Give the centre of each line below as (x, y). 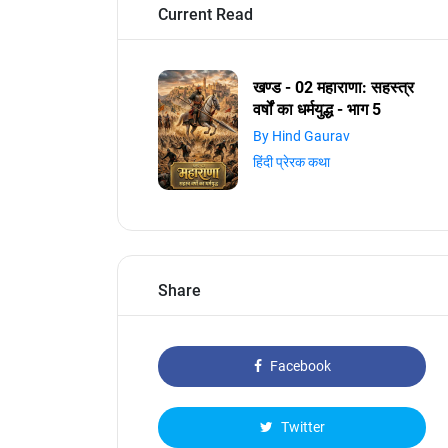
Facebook (298, 366)
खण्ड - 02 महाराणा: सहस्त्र (333, 87)
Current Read (205, 14)
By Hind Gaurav (301, 136)
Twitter (301, 427)
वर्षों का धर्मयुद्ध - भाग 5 (317, 109)
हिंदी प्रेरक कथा (291, 162)
